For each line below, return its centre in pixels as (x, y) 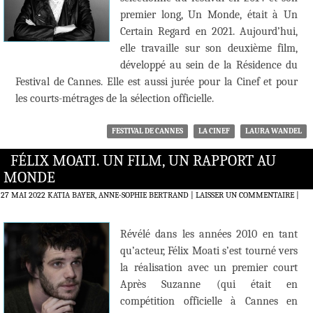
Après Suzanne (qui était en (209, 285)
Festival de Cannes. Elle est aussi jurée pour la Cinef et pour (156, 82)
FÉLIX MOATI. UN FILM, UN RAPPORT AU (143, 161)
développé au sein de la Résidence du (209, 65)
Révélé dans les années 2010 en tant (209, 234)
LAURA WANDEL (274, 131)
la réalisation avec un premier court (209, 268)
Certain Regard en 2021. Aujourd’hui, (209, 32)
